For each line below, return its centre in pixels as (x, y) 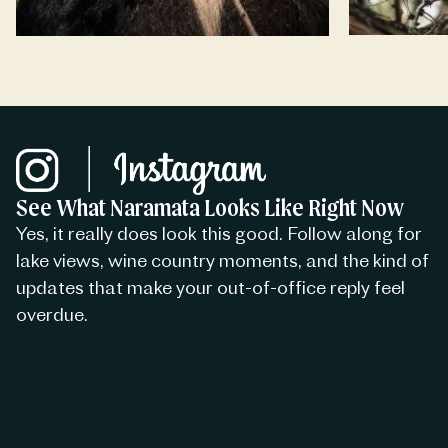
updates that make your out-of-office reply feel (210, 287)
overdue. (51, 314)
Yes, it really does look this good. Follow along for (218, 233)
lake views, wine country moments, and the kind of (222, 260)
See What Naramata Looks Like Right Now (209, 207)
